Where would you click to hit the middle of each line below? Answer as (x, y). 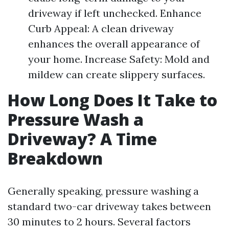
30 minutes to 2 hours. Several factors (99, 222)
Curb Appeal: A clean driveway (101, 28)
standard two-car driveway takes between (109, 206)
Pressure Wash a (76, 119)
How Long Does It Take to (112, 100)
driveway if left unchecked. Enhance (115, 13)
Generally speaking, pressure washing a (103, 191)
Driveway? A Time (82, 139)
